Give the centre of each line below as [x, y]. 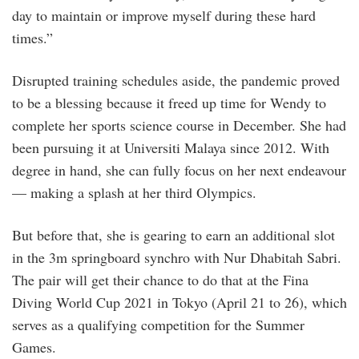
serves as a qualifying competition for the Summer [158, 324]
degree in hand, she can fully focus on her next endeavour [179, 169]
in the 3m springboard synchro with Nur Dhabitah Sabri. [177, 257]
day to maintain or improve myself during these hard [164, 15]
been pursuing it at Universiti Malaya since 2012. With [171, 147]
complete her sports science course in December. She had [179, 125]
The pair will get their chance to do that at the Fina [160, 279]
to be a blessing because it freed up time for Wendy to [169, 102]
